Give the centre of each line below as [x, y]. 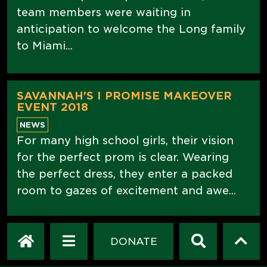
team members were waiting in [104, 12]
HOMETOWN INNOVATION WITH [112, 240]
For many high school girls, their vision [125, 140]
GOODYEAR [51, 252]
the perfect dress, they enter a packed [125, 173]
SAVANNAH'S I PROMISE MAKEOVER [124, 95]
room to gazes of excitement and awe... [126, 190]
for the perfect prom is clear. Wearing [123, 157]
